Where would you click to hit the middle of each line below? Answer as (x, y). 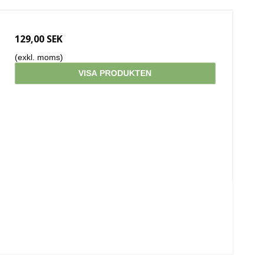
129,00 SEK (38, 39)
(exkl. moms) (39, 57)
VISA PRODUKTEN (115, 73)
